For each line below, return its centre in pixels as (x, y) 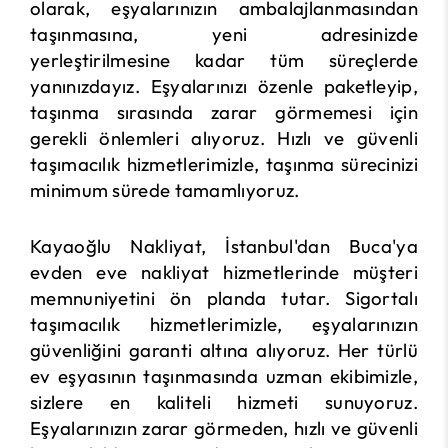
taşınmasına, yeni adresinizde (224, 34)
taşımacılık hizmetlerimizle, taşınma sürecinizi (224, 164)
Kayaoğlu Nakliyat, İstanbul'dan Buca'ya (224, 246)
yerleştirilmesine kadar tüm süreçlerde (224, 60)
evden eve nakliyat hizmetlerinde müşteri (224, 272)
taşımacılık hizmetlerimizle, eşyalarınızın (224, 324)
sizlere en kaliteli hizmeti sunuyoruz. (224, 402)
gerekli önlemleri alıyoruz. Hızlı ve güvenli (224, 138)
